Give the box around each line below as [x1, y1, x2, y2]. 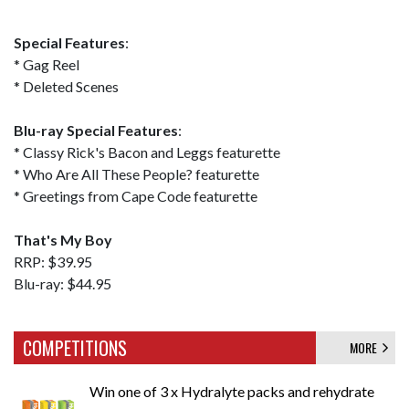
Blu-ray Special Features [14, 121, 178, 139]
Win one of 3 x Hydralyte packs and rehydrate [89, 383, 374, 400]
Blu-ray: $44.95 [14, 275, 111, 292]
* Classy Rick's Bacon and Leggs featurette [14, 143, 280, 161]
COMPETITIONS [23, 334, 127, 362]
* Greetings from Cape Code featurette [14, 187, 257, 204]
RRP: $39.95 [14, 253, 92, 270]
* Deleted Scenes [14, 78, 119, 95]
